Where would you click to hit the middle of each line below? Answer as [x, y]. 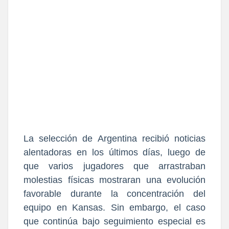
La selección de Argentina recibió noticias [114, 139]
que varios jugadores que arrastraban [114, 166]
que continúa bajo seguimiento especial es [114, 222]
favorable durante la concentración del [114, 194]
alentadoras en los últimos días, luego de [114, 153]
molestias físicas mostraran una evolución [114, 180]
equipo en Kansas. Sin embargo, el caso [114, 208]
